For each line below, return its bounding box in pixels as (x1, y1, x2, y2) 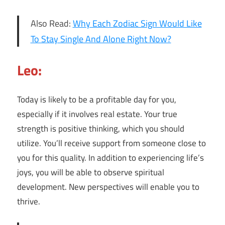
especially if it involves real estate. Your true (17, 107, 177, 121)
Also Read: (30, 16, 73, 30)
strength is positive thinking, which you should (17, 122, 184, 136)
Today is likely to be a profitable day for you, (17, 93, 176, 106)
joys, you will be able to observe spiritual (17, 166, 164, 179)
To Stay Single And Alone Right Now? (30, 32, 171, 46)
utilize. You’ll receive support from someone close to (17, 137, 206, 150)
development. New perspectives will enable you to (17, 180, 199, 194)
